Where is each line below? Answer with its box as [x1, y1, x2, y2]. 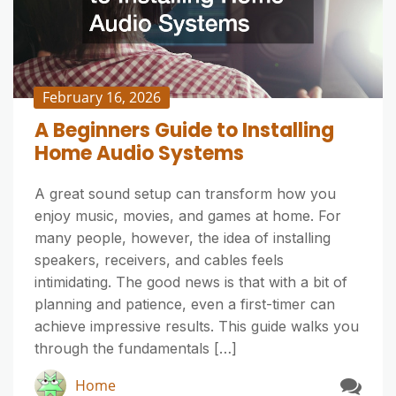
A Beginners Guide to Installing [34, 117, 334, 145]
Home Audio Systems [34, 140, 244, 168]
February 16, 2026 [42, 88, 161, 108]
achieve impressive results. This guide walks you [34, 317, 359, 336]
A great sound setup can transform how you [34, 185, 336, 203]
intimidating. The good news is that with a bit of [34, 273, 347, 292]
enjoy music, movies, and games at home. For [34, 207, 341, 225]
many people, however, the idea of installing [34, 229, 331, 247]
